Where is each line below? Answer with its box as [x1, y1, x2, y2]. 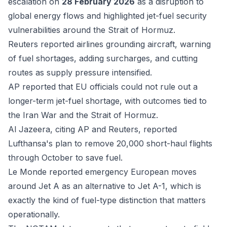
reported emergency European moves [47, 167, 197, 177]
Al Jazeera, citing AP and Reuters [8, 124, 138, 134]
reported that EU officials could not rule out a [20, 82, 198, 92]
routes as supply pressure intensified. [8, 67, 152, 78]
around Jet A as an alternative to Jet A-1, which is [8, 181, 201, 191]
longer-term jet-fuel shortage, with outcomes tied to [8, 96, 207, 106]
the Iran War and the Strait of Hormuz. [8, 110, 158, 120]
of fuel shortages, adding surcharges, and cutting [8, 53, 198, 63]
